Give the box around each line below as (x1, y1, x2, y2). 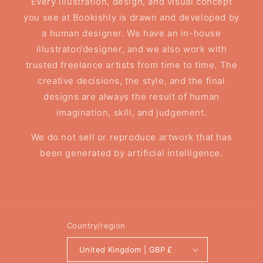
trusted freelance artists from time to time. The (25, 59, 238, 70)
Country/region (67, 221, 126, 230)
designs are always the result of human (43, 91, 220, 102)
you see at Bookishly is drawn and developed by (23, 12, 240, 23)
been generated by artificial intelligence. (40, 147, 223, 159)
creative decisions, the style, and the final (38, 75, 225, 86)
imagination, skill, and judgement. (56, 107, 207, 118)
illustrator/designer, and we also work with (36, 43, 227, 55)
